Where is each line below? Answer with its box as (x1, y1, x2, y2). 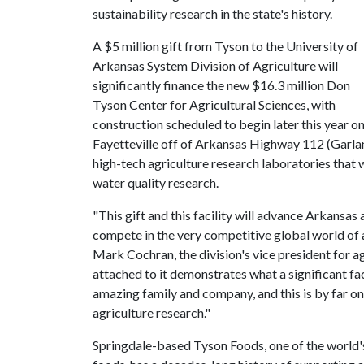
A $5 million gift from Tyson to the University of (93, 38, 358, 54)
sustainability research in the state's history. (93, 6, 340, 21)
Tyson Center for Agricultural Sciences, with (93, 97, 336, 112)
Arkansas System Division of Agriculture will (93, 58, 338, 73)
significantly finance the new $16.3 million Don (93, 77, 350, 93)
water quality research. (93, 175, 219, 190)
